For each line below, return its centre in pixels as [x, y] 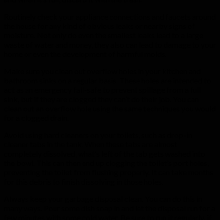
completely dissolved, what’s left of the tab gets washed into [105, 153]
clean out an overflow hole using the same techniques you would [110, 108]
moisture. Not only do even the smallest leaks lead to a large [104, 35]
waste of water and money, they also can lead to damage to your [110, 44]
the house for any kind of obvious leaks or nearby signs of [99, 26]
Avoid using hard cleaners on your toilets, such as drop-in [98, 135]
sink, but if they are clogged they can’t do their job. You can [101, 99]
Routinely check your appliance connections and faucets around [110, 16]
